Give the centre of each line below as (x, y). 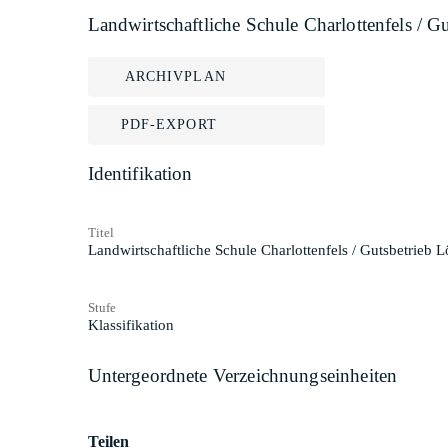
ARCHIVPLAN (175, 76)
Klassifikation (130, 324)
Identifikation (140, 173)
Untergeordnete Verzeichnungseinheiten (242, 375)
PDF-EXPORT (168, 124)
